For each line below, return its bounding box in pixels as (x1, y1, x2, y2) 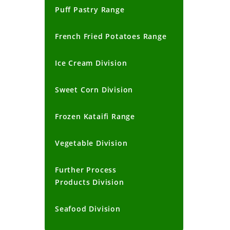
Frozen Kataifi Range (55, 111, 135, 122)
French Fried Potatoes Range (55, 31, 167, 42)
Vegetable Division (55, 138, 128, 148)
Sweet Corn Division (55, 85, 133, 95)
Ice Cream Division (55, 58, 127, 68)
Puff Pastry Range (55, 5, 125, 15)
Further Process (55, 165, 117, 175)
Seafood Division (55, 204, 121, 214)
